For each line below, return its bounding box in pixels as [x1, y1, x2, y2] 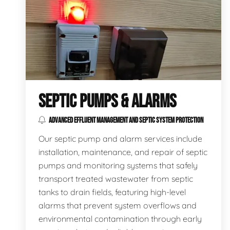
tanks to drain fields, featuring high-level [39, 186, 186, 197]
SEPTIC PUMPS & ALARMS [39, 90, 176, 113]
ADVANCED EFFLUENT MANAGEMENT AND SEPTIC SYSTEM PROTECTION [48, 116, 203, 125]
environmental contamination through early [39, 213, 202, 224]
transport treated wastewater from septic [39, 173, 193, 184]
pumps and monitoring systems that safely [39, 160, 198, 170]
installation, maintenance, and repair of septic [39, 146, 207, 157]
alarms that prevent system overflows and [39, 200, 197, 210]
